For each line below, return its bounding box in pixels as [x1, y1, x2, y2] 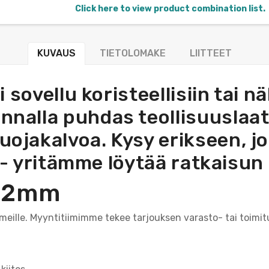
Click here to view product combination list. [74, 3, 265, 14]
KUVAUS [37, 47, 76, 59]
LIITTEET [190, 47, 232, 59]
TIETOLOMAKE [100, 47, 166, 59]
